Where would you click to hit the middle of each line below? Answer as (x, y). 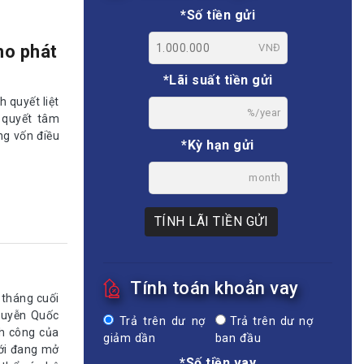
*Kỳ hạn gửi (218, 145)
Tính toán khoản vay (214, 288)
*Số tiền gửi (218, 15)
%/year (264, 112)
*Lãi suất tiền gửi (218, 80)
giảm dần (129, 338)
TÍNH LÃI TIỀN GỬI (211, 221)
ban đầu (238, 338)
